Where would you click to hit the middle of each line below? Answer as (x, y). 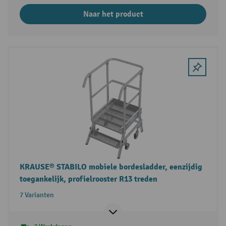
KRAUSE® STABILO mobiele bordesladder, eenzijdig (111, 167)
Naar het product (113, 14)
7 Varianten (37, 195)
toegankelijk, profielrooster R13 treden (88, 179)
